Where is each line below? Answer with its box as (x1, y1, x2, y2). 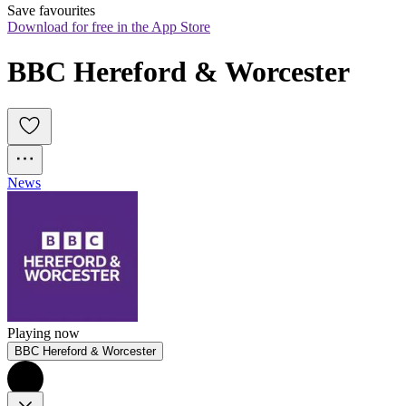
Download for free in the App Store (7, 19, 210, 35)
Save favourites (7, 3, 95, 19)
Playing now (7, 325, 80, 342)
